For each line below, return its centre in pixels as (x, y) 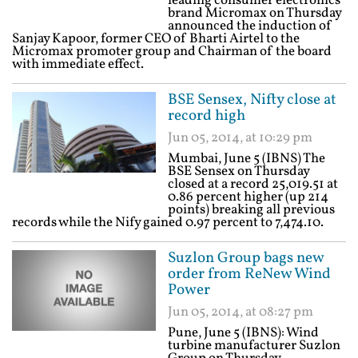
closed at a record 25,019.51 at (253, 184)
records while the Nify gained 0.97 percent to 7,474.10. (168, 223)
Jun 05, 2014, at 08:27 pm (241, 312)
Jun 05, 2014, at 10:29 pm (240, 138)
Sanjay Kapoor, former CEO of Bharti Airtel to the (156, 39)
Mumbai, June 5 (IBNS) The (247, 159)
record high (207, 116)
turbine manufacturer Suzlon (254, 346)
